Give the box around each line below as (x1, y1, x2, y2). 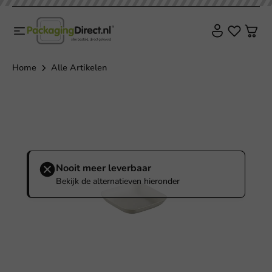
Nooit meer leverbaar (56, 161, 151, 175)
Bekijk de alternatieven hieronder (56, 175, 180, 188)
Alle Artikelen (51, 62, 107, 74)
